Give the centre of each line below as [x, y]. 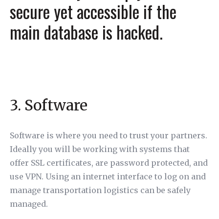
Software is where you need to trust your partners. [109, 135]
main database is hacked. [86, 32]
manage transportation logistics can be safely [100, 190]
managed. [29, 204]
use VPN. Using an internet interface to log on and [108, 176]
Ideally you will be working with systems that [100, 149]
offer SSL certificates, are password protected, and [109, 163]
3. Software [49, 105]
